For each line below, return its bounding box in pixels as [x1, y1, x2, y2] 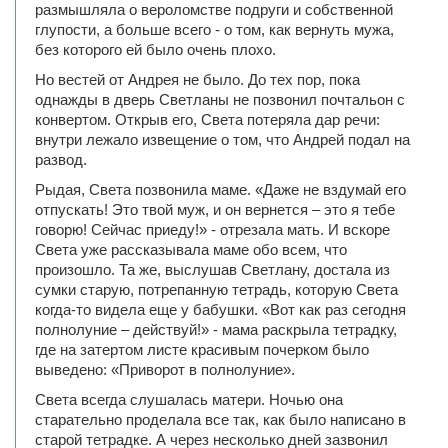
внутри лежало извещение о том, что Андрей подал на [35, 131, 410, 148]
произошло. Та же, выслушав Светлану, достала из [35, 261, 390, 278]
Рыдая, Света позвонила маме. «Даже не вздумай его [35, 181, 406, 198]
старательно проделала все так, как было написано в [35, 411, 406, 428]
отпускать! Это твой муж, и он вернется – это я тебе [35, 201, 395, 218]
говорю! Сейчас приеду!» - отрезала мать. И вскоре [35, 221, 390, 238]
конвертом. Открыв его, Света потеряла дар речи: [35, 111, 380, 128]
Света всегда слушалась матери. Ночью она [35, 391, 343, 408]
